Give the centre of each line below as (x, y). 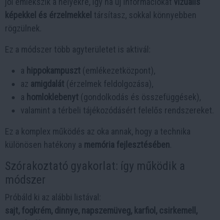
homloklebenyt (53, 97)
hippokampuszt (54, 70)
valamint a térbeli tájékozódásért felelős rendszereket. (117, 110)
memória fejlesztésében (127, 144)
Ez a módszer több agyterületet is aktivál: (78, 49)
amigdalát (47, 83)
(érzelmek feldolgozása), (109, 83)
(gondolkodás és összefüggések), (140, 97)
